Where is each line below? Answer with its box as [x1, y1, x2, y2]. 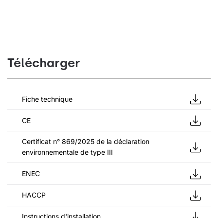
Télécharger [7, 55, 80, 71]
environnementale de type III [22, 148, 113, 157]
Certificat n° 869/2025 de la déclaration [22, 137, 149, 146]
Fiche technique [22, 94, 73, 103]
